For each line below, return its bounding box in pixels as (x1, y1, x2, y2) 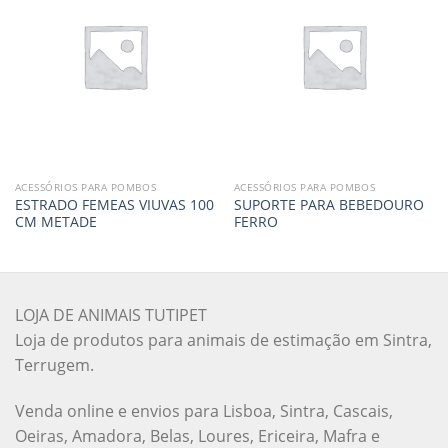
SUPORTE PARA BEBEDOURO (233, 195, 424, 215)
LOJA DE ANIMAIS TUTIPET (15, 304, 207, 327)
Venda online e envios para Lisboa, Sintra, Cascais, (15, 399, 393, 422)
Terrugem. (15, 354, 94, 377)
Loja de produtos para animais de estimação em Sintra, (15, 329, 432, 352)
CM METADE (14, 212, 97, 232)
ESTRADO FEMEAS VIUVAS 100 (14, 195, 214, 215)
